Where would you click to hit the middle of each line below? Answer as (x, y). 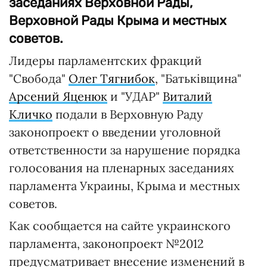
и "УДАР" (135, 96)
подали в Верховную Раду (128, 114)
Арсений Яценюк (58, 96)
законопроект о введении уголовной (115, 132)
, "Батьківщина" (198, 78)
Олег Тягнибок (112, 78)
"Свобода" (39, 78)
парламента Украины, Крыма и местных (125, 186)
